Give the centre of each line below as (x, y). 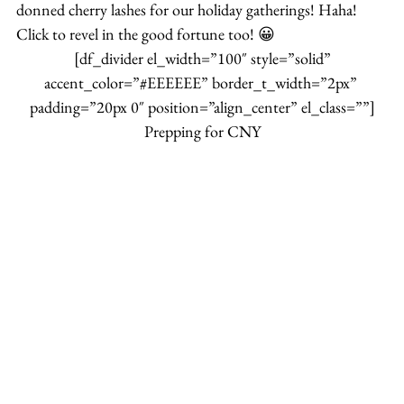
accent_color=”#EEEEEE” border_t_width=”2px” (202, 83)
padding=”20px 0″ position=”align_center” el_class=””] (202, 107)
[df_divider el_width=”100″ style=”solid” (202, 59)
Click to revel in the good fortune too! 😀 (146, 34)
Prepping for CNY (202, 132)
